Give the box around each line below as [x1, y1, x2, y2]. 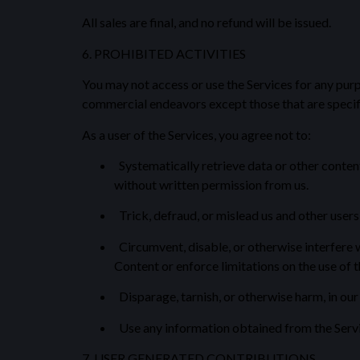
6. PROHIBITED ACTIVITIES [82, 45, 246, 61]
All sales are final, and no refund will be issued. [82, 14, 331, 31]
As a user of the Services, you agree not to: [82, 126, 311, 142]
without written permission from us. [114, 177, 309, 193]
